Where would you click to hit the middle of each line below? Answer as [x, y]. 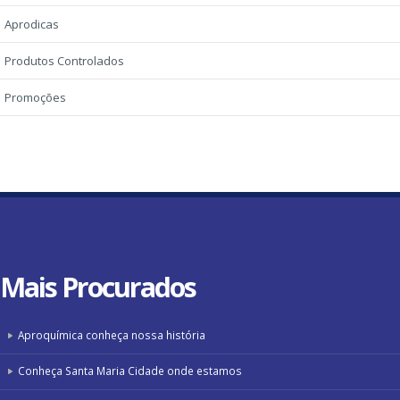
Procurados [129, 287]
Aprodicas [32, 25]
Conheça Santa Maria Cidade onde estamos [130, 371]
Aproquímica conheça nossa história [112, 335]
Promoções [35, 98]
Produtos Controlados [64, 61]
